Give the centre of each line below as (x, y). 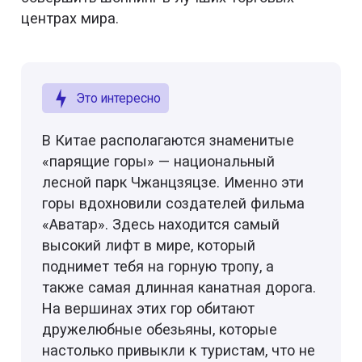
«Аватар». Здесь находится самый (161, 224)
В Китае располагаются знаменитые (168, 140)
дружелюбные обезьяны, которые (160, 329)
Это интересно (118, 98)
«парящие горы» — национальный (159, 161)
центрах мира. (70, 18)
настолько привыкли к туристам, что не (179, 350)
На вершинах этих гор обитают (149, 308)
